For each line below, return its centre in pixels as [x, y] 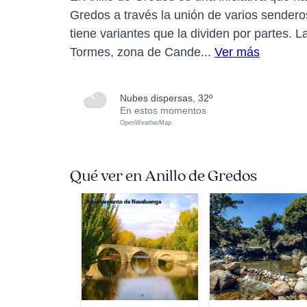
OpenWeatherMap [146, 123]
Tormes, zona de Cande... [142, 52]
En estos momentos [163, 110]
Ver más [237, 52]
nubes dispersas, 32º [170, 98]
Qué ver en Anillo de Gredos [163, 176]
